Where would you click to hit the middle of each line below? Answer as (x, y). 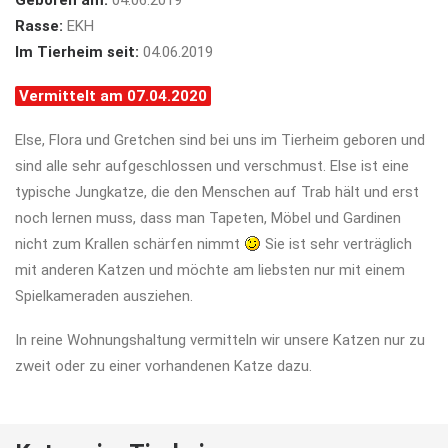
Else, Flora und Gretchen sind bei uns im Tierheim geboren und (220, 140)
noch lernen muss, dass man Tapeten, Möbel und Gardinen (208, 218)
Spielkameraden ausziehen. (104, 296)
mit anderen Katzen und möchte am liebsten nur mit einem (210, 270)
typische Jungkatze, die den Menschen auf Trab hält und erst (217, 192)
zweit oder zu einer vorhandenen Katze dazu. (163, 366)
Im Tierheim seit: (77, 52)
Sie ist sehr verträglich (337, 244)
